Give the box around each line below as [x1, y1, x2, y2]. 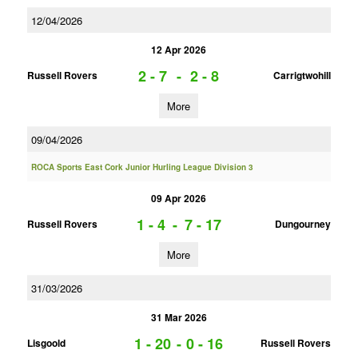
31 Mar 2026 [150, 310, 207, 324]
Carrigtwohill [272, 68, 331, 82]
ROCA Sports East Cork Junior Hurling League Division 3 [30, 161, 253, 173]
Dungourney [274, 217, 331, 231]
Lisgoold [26, 336, 66, 350]
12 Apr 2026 [151, 42, 207, 57]
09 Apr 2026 [151, 191, 207, 205]
